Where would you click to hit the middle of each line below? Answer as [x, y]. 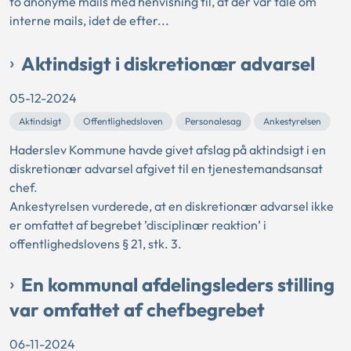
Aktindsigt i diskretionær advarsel [168, 64]
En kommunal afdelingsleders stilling [178, 285]
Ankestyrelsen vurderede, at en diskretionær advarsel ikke [172, 206]
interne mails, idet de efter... [89, 21]
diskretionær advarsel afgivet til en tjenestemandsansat [166, 169]
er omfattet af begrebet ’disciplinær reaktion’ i [138, 225]
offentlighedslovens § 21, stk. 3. [96, 244]
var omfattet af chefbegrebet [137, 310]
